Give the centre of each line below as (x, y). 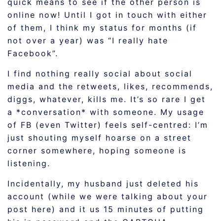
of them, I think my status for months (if (102, 28)
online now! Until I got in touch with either (107, 15)
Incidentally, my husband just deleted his (103, 184)
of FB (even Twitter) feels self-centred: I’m (108, 125)
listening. (29, 163)
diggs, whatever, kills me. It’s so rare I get (107, 99)
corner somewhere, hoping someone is (97, 150)
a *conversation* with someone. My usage (106, 112)
